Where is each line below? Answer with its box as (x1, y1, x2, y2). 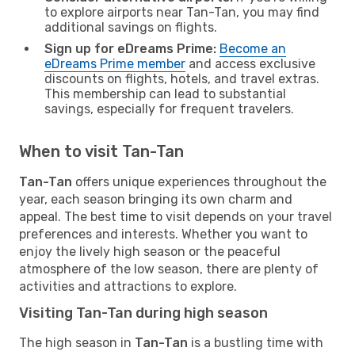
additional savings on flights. (44, 19, 217, 35)
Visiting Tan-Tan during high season (19, 303, 268, 322)
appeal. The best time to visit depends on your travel (19, 208, 332, 224)
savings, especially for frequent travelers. (44, 101, 294, 116)
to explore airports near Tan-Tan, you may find (44, 4, 319, 20)
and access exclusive (185, 55, 315, 71)
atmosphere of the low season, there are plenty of (19, 261, 319, 277)
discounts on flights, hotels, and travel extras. (44, 71, 319, 86)
